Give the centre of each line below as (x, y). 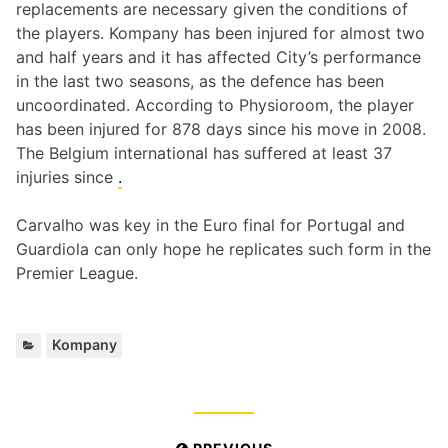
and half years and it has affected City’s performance (218, 57)
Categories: (167, 343)
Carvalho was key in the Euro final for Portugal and (210, 225)
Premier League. (77, 273)
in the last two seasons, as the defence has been (200, 81)
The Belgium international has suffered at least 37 (204, 153)
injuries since (67, 177)
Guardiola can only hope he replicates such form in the (223, 249)
